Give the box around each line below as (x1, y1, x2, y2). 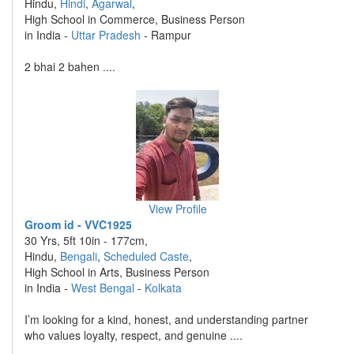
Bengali (60, 248, 97, 264)
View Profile (148, 201, 207, 217)
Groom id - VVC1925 (24, 217, 132, 232)
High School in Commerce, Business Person (24, 11, 245, 27)
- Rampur (141, 27, 191, 43)
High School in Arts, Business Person (24, 264, 209, 280)
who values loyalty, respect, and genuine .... (24, 327, 243, 343)
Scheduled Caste (104, 248, 189, 264)
